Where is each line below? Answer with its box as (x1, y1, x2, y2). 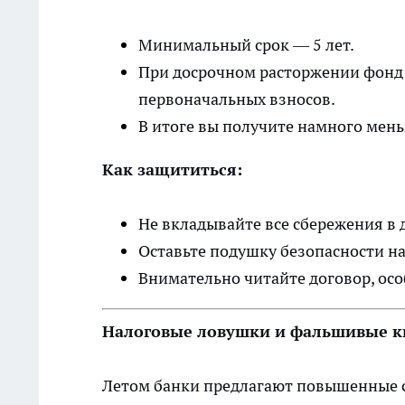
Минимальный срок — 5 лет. (138, 34, 354, 56)
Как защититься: (102, 159, 242, 181)
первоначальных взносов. (138, 89, 335, 110)
